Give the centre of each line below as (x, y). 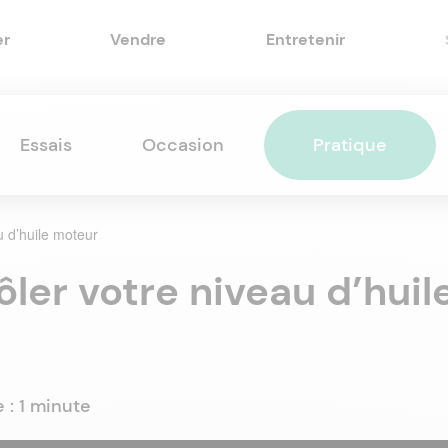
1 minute (55, 406)
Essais (45, 145)
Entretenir (305, 39)
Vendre (137, 39)
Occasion (182, 145)
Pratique (349, 145)
